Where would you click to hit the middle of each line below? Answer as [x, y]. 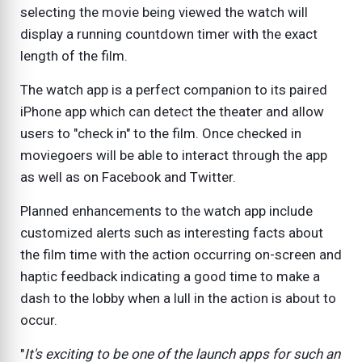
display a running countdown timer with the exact [169, 34]
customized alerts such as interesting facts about [172, 233]
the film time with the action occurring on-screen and [181, 255]
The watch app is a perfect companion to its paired [174, 90]
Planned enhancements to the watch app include [166, 211]
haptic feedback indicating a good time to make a [170, 277]
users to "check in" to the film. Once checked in [161, 134]
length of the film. [74, 56]
